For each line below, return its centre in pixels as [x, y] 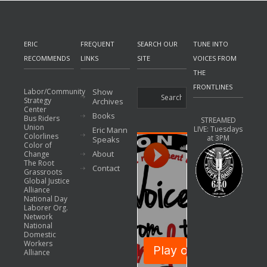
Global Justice [47, 181]
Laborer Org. [46, 208]
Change [37, 154]
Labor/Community [55, 91]
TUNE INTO [211, 44]
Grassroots [43, 172]
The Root [39, 163]
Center [35, 109]
